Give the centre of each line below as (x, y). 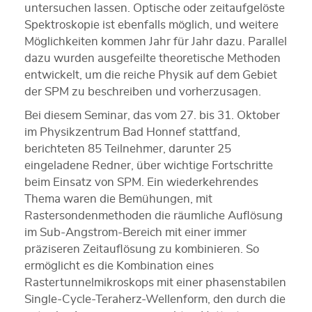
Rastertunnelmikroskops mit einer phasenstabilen (155, 282)
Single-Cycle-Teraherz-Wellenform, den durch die (155, 299)
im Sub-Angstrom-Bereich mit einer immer (135, 232)
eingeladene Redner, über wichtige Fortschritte (149, 165)
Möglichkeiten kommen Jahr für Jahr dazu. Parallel (156, 41)
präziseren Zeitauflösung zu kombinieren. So (142, 249)
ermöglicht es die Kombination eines (119, 265)
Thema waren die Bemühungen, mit (118, 198)
